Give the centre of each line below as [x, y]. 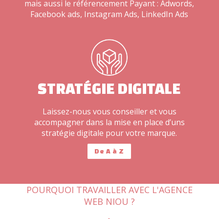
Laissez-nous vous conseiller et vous [109, 111]
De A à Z [109, 151]
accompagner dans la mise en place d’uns [109, 122]
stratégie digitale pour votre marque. [109, 133]
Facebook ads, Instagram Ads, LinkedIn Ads [109, 14]
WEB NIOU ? [109, 202]
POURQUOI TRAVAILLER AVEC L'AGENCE [109, 190]
